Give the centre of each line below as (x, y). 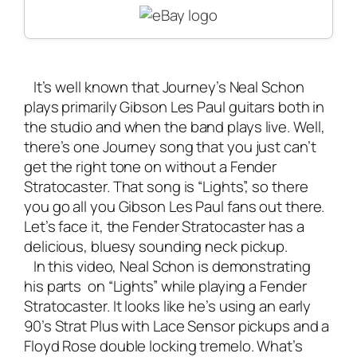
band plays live (239, 127)
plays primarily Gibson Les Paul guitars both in (175, 107)
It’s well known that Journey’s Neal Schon (164, 87)
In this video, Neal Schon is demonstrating (167, 267)
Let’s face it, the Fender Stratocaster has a (164, 227)
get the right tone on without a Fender (151, 167)
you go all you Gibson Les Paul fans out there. (175, 207)
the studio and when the (107, 127)
